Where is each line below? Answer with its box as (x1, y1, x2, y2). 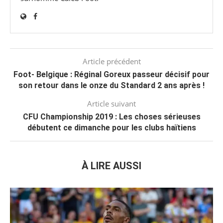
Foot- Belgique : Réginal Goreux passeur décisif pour (13, 69, 210, 79)
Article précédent (82, 56, 141, 66)
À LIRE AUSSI (82, 159, 141, 172)
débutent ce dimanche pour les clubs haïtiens (27, 122, 196, 132)
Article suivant (87, 98, 136, 109)
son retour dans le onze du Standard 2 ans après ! (18, 80, 205, 90)
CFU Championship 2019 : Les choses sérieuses (22, 111, 201, 121)
